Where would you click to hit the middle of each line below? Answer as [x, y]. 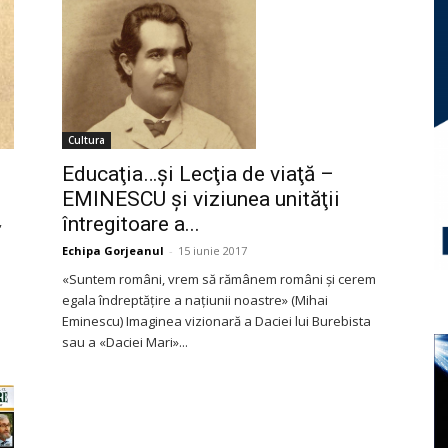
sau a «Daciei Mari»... [125, 341]
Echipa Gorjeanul [113, 250]
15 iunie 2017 [212, 250]
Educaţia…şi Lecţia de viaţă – [198, 173]
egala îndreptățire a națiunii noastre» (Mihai [195, 299]
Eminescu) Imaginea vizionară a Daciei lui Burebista [216, 320]
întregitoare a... [131, 223]
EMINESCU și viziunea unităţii [201, 198]
